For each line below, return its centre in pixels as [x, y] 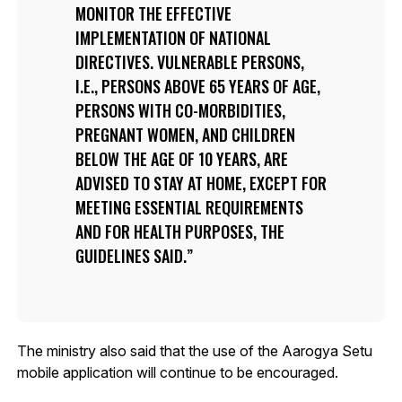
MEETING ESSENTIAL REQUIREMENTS [189, 207]
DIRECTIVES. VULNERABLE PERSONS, [189, 61]
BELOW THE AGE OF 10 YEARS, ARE [181, 158]
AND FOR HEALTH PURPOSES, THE [179, 231]
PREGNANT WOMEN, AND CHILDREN [185, 134]
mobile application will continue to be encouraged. [177, 372]
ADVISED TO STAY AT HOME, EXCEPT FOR [201, 183]
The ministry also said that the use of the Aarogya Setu [194, 350]
